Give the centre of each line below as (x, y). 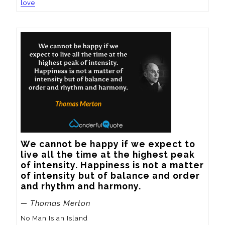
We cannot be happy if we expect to (108, 144)
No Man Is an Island (54, 218)
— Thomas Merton (55, 203)
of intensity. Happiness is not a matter (112, 165)
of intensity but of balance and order (110, 175)
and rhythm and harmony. (81, 186)
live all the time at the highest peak (108, 154)
